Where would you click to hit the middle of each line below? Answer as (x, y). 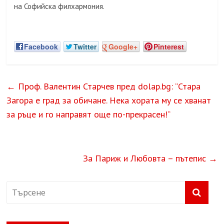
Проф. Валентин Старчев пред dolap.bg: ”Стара (108, 86)
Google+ (123, 46)
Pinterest (169, 46)
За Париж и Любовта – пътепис (145, 158)
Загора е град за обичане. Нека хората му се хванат (109, 100)
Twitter (85, 46)
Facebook (41, 46)
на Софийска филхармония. (59, 6)
